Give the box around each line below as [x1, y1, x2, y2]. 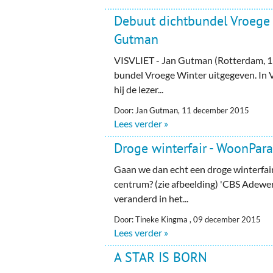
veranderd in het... [114, 192, 189, 204]
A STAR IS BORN [114, 248, 208, 266]
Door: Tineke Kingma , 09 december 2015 [114, 214, 261, 224]
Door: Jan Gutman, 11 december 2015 [114, 105, 250, 115]
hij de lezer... [114, 83, 164, 95]
